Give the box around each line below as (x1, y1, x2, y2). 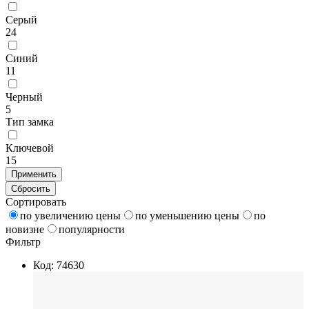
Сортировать (6, 195, 66, 208)
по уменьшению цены (135, 209, 239, 221)
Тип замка (6, 115, 54, 128)
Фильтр (6, 235, 41, 248)
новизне (6, 223, 44, 235)
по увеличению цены (20, 209, 121, 221)
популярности (59, 223, 125, 235)
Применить (11, 168, 57, 179)
